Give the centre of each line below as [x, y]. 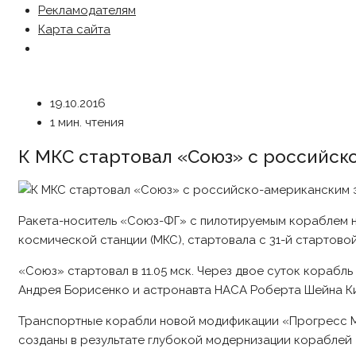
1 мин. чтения [87, 122]
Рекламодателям [87, 10]
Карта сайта [74, 29]
